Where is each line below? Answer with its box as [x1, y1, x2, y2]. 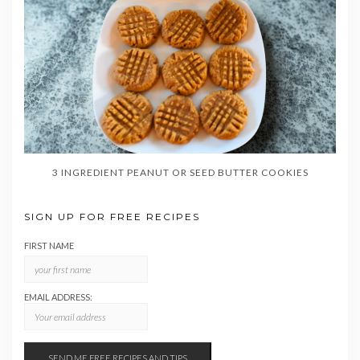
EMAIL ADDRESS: [24, 292, 92, 303]
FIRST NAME [24, 240, 74, 252]
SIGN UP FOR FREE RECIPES [24, 211, 200, 223]
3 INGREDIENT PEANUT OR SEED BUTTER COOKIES [51, 166, 309, 179]
